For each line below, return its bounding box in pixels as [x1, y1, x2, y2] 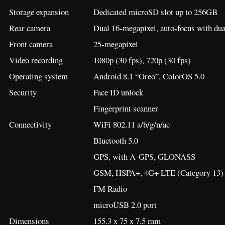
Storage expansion [9, 6, 69, 18]
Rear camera [9, 22, 50, 34]
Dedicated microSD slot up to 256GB [93, 6, 217, 18]
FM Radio [93, 183, 127, 195]
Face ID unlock [93, 86, 143, 98]
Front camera [9, 38, 53, 50]
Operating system [9, 70, 68, 82]
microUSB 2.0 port [93, 199, 157, 211]
